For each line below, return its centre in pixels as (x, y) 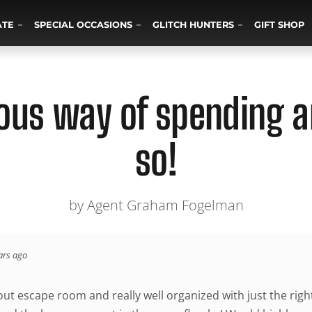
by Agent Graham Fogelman (156, 205)
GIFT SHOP (280, 25)
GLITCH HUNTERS (194, 25)
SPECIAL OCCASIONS (84, 25)
